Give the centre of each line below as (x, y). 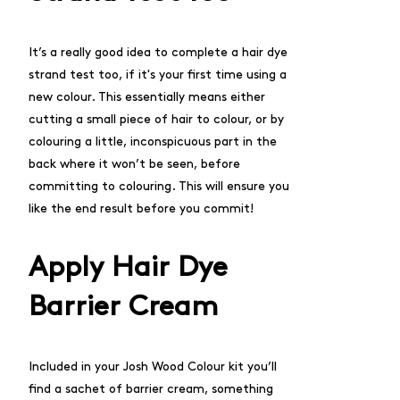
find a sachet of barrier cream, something (151, 389)
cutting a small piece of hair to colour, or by (156, 119)
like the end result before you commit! (141, 208)
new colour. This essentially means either (147, 97)
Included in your (76, 367)
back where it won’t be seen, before (134, 164)
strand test (62, 75)
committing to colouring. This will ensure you (159, 186)
